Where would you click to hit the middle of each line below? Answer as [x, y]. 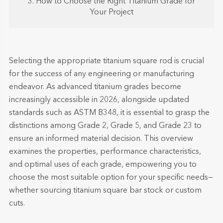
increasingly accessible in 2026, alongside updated [99, 100]
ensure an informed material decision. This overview [101, 139]
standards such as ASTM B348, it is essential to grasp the [109, 113]
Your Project [111, 12]
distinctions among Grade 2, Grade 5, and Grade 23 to [105, 126]
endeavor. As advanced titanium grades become [95, 87]
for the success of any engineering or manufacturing [101, 74]
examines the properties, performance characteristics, [105, 152]
